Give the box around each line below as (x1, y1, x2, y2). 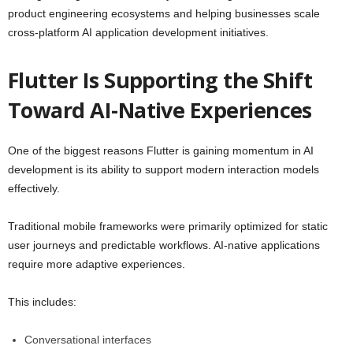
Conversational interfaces (24, 333, 151, 347)
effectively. (8, 182, 60, 195)
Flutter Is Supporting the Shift (8, 65, 313, 95)
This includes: (8, 295, 76, 309)
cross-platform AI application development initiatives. (8, 26, 269, 39)
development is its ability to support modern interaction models (8, 163, 319, 176)
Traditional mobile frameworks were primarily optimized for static (8, 220, 328, 233)
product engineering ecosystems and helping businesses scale (8, 7, 320, 20)
